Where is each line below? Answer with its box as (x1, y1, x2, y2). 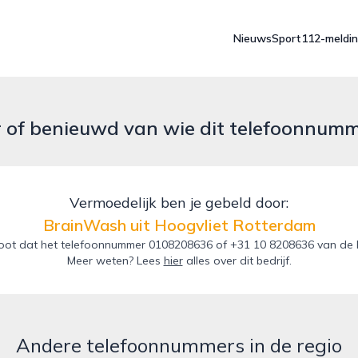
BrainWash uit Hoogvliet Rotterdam (42, 215, 316, 235)
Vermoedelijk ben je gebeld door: (70, 193, 288, 212)
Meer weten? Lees (66, 253, 164, 268)
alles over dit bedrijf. (182, 253, 292, 268)
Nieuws (233, 31, 272, 46)
